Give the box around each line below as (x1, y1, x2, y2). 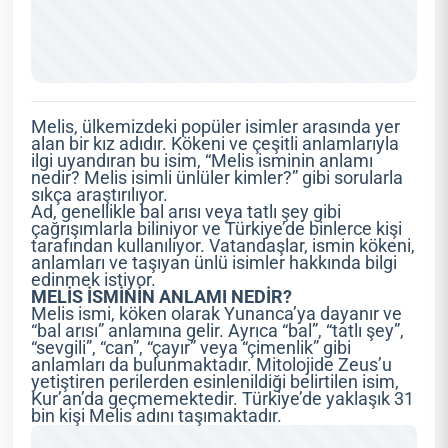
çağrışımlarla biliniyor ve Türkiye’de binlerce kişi (31, 219, 403, 240)
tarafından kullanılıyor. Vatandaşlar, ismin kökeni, (31, 236, 416, 257)
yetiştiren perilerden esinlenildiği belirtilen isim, (31, 372, 400, 393)
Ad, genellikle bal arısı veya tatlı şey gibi (31, 202, 342, 223)
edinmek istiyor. (31, 270, 157, 291)
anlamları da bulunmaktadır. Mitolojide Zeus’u (31, 355, 393, 376)
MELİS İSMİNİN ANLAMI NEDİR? (31, 287, 293, 308)
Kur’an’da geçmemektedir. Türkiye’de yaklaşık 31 (31, 389, 415, 410)
